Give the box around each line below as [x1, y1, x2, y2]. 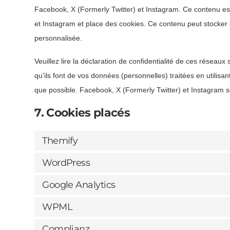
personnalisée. [34, 33, 83, 42]
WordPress [42, 157, 90, 168]
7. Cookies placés [34, 106, 130, 120]
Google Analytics [42, 179, 116, 190]
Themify [42, 135, 78, 146]
